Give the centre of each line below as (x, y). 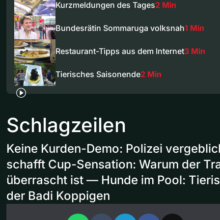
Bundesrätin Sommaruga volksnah (120, 28)
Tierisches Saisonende (98, 74)
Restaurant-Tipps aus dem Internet (120, 51)
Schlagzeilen (66, 125)
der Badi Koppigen (58, 195)
